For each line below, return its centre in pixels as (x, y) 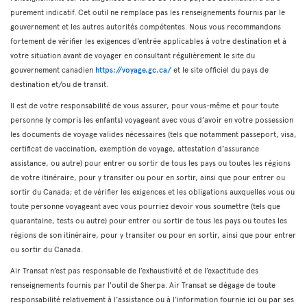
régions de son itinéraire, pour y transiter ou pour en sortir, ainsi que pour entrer (153, 235)
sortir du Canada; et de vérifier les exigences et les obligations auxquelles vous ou (152, 192)
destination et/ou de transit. (59, 84)
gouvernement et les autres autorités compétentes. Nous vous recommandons (146, 26)
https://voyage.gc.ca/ (133, 70)
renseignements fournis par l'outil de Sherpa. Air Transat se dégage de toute (143, 285)
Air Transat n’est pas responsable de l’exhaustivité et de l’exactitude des (134, 270)
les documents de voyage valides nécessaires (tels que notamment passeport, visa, (153, 134)
